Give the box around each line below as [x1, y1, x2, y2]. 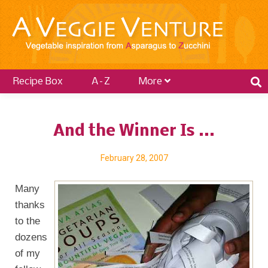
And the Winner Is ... [53, 123, 215, 140]
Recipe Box [13, 76, 63, 87]
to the [15, 215, 40, 227]
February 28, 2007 [100, 153, 168, 163]
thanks [15, 199, 45, 211]
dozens [15, 231, 47, 243]
